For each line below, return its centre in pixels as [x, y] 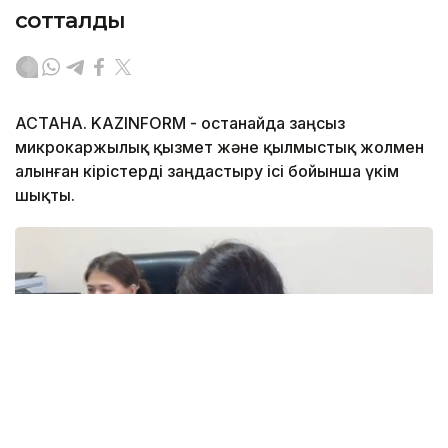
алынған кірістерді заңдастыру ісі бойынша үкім [207, 171]
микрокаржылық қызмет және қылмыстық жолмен [219, 147]
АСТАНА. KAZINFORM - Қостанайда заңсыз [180, 123]
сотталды [70, 21]
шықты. [45, 195]
